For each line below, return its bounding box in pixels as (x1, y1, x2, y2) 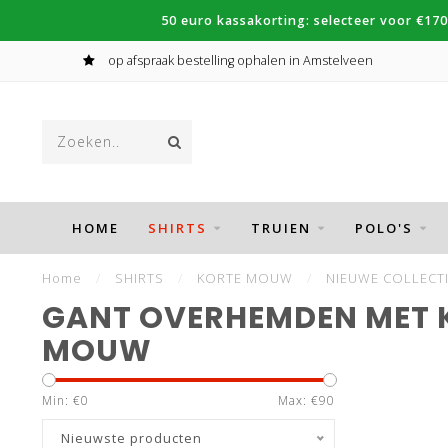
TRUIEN (250, 219, 311, 237)
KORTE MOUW (197, 269, 293, 287)
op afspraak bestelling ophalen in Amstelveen (104, 52, 373, 69)
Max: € (277, 392, 319, 409)
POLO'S (354, 219, 413, 237)
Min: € (42, 392, 81, 409)
